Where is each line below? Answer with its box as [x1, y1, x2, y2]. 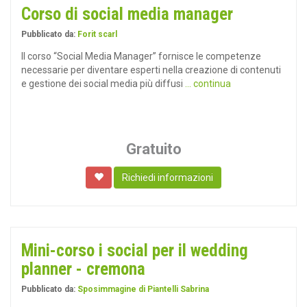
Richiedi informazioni [122, 172, 213, 183]
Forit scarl [77, 29, 117, 39]
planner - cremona [21, 259, 145, 279]
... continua [185, 78, 231, 89]
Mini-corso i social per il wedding [21, 241, 248, 260]
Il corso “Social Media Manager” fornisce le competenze [21, 51, 261, 62]
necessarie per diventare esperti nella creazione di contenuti [21, 64, 281, 75]
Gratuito [125, 140, 182, 158]
